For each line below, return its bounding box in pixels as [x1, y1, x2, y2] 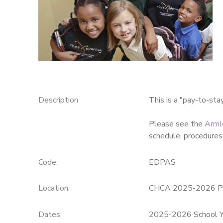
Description [38, 94, 78, 106]
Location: [38, 183, 70, 194]
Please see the [148, 118, 205, 129]
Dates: [38, 209, 62, 221]
